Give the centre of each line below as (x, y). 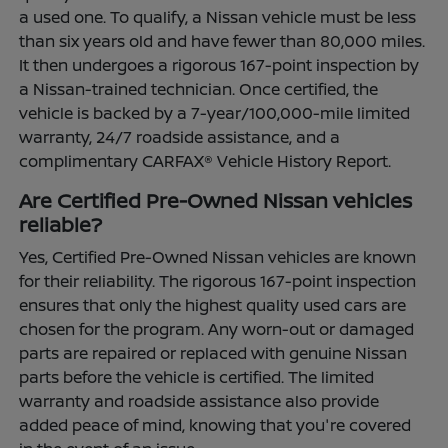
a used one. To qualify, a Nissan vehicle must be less (218, 16)
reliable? (61, 224)
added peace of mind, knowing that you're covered (215, 424)
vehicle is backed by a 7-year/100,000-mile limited (215, 112)
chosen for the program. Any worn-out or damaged (217, 328)
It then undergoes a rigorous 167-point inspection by (219, 64)
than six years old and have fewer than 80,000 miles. (222, 40)
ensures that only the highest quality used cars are (213, 304)
